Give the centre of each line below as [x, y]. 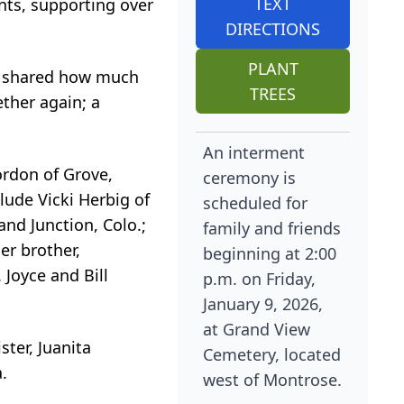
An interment [254, 153]
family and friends [272, 229]
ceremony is [250, 178]
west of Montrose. [273, 380]
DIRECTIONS [273, 29]
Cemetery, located [272, 355]
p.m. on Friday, [260, 279]
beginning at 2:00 [270, 254]
